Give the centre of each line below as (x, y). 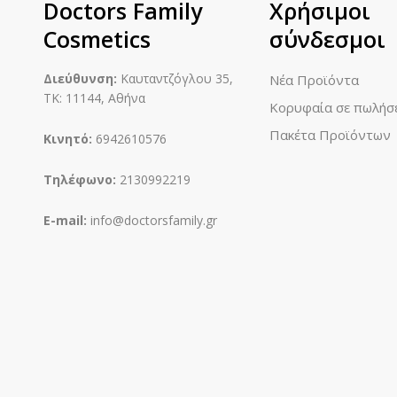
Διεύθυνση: (80, 78)
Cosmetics (97, 39)
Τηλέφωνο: (79, 179)
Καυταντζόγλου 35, (175, 78)
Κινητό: (67, 139)
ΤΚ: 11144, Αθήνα (94, 98)
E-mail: (65, 220)
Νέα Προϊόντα (314, 80)
